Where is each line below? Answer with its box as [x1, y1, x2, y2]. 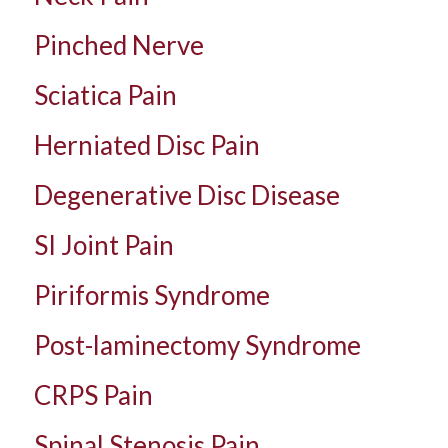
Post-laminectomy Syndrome [33, 328, 361, 361]
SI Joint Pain [33, 228, 174, 261]
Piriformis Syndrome [33, 278, 270, 311]
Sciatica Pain [33, 78, 177, 111]
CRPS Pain [33, 378, 153, 411]
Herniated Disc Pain [33, 128, 260, 161]
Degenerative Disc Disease [33, 178, 340, 211]
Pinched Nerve [33, 28, 204, 61]
